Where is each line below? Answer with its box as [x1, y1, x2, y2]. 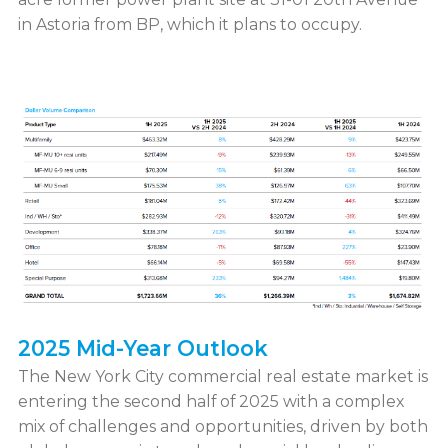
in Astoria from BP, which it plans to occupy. [17, 15, 362, 35]
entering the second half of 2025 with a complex [17, 391, 404, 411]
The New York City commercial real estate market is [17, 366, 428, 386]
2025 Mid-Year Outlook [17, 335, 268, 361]
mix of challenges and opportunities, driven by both [17, 416, 428, 436]
